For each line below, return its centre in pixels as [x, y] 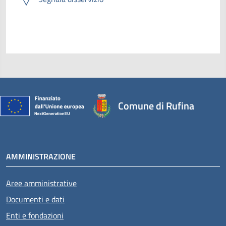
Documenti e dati [35, 199]
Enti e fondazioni [35, 215]
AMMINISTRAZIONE [41, 156]
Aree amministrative [41, 183]
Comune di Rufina [156, 105]
